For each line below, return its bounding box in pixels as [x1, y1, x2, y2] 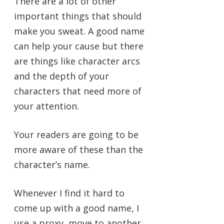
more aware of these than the [14, 143, 143, 156]
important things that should [14, 10, 141, 22]
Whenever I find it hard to [14, 187, 124, 199]
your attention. [14, 100, 79, 112]
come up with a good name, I [14, 202, 139, 214]
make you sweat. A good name [14, 25, 144, 37]
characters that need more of [14, 85, 141, 97]
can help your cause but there [14, 40, 143, 52]
